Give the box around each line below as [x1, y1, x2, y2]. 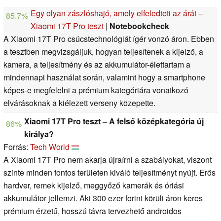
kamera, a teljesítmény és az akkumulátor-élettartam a [3, 59, 190, 71]
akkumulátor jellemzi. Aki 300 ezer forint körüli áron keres [3, 192, 203, 204]
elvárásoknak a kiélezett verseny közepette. [3, 97, 155, 109]
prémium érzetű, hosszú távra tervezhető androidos [3, 205, 182, 217]
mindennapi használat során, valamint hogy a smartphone [3, 72, 205, 83]
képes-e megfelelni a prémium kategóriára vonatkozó [3, 84, 188, 96]
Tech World [30, 141, 70, 153]
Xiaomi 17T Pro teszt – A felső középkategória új [24, 115, 204, 127]
